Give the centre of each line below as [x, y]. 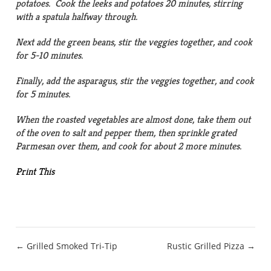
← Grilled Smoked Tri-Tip [67, 246]
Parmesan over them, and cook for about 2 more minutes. [129, 146]
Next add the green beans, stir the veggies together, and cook [134, 42]
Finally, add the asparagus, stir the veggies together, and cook [135, 81]
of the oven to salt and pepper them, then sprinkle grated [126, 133]
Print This [35, 172]
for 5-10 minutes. [50, 56]
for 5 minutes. [43, 94]
